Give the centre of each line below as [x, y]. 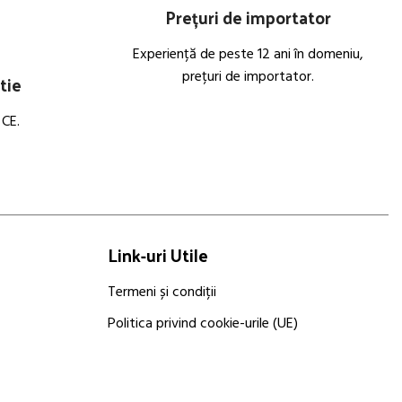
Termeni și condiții [162, 293]
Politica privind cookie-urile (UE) [202, 324]
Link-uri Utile [157, 255]
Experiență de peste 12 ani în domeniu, [248, 55]
